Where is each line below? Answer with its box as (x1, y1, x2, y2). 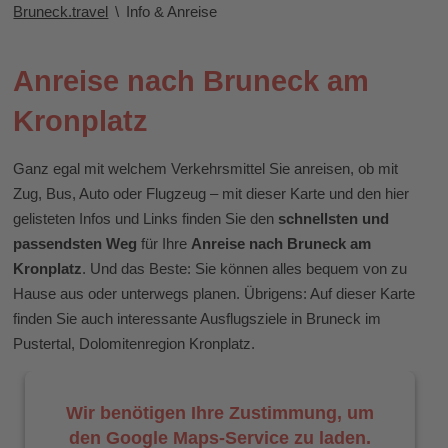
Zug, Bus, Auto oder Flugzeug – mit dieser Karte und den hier (13, 185, 410, 202)
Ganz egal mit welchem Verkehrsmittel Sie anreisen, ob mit (13, 160, 399, 177)
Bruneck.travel (13, 3, 109, 20)
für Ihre (137, 235, 192, 252)
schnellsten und (278, 210, 390, 227)
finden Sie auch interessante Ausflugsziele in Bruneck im (13, 310, 382, 327)
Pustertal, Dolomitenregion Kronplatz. (13, 335, 256, 352)
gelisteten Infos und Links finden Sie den (13, 210, 279, 227)
